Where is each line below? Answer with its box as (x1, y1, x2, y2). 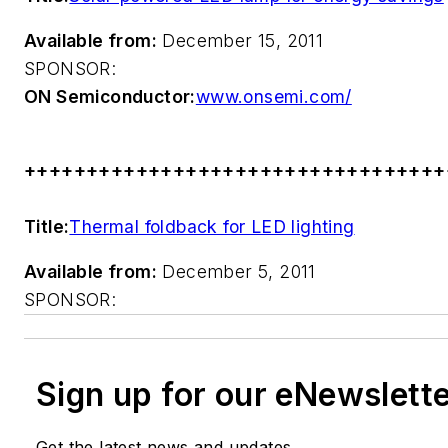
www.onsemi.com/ (195, 86, 352, 108)
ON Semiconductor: (24, 86, 196, 108)
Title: (24, 215, 70, 237)
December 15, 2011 (157, 30, 324, 52)
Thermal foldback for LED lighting (69, 215, 355, 237)
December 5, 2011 (157, 261, 316, 283)
